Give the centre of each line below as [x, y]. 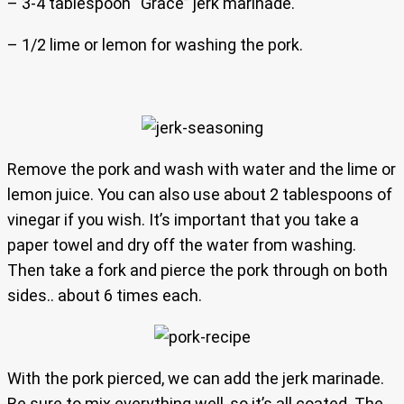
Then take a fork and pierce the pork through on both [197, 271]
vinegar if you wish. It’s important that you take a [183, 220]
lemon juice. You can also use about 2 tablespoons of [200, 195]
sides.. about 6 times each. [105, 296]
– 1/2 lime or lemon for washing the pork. [155, 45]
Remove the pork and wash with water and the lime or [202, 170]
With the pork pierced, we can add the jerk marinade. [196, 379]
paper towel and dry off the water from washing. [182, 245]
